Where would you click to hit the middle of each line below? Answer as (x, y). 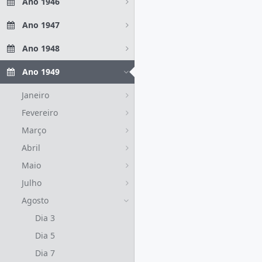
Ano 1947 (41, 25)
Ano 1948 (41, 48)
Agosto (35, 200)
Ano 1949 (41, 72)
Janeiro (35, 95)
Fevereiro (40, 113)
